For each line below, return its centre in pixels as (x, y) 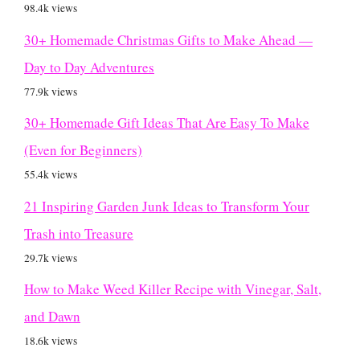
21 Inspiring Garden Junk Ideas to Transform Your (167, 206)
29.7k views (51, 258)
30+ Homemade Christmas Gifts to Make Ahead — (168, 39)
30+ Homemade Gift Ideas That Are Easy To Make (167, 123)
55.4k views (51, 175)
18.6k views (51, 341)
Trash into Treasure (79, 233)
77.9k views (51, 91)
